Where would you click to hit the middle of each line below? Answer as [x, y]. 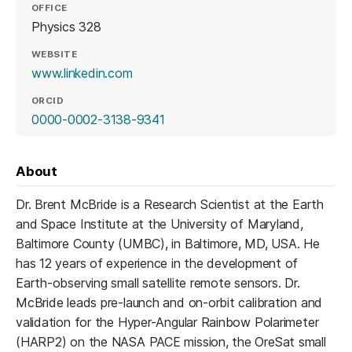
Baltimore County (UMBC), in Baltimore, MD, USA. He [168, 243]
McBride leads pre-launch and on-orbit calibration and [169, 302]
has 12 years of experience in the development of [157, 263]
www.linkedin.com [82, 73]
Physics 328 [66, 26]
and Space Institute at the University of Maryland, [159, 224]
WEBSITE [55, 55]
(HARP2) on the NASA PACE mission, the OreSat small [171, 341]
